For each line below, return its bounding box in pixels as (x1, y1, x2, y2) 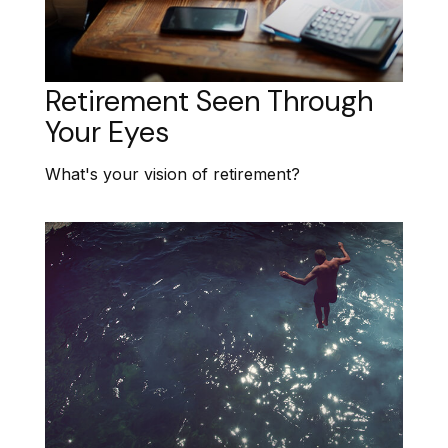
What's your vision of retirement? (45, 164, 300, 185)
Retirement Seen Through (45, 81, 373, 120)
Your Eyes (45, 112, 169, 151)
